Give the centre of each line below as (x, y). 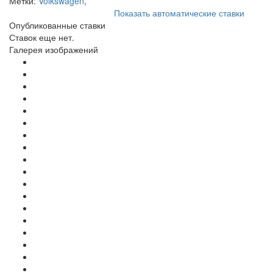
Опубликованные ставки (57, 25)
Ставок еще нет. (42, 37)
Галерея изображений (54, 49)
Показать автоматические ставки (179, 12)
